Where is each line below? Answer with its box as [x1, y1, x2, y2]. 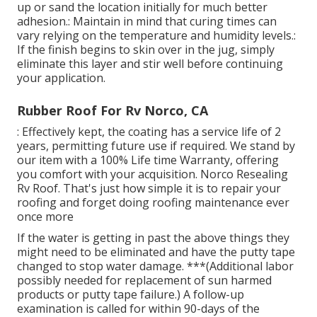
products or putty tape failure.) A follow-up [17, 287, 244, 303]
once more [17, 209, 74, 225]
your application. [17, 70, 105, 86]
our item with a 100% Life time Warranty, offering [17, 152, 279, 168]
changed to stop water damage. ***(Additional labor [17, 258, 294, 275]
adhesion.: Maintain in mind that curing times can [17, 13, 277, 30]
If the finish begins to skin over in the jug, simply [17, 42, 275, 58]
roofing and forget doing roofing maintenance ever [17, 195, 289, 211]
